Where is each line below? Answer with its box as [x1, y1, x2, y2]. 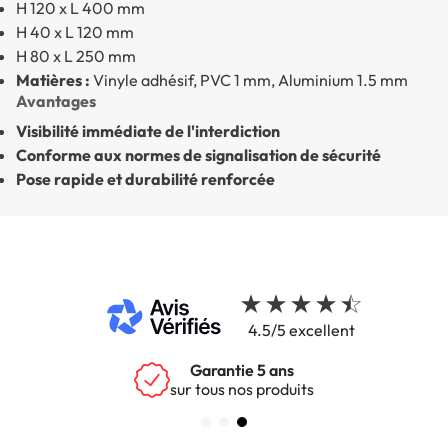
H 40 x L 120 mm [16, 21, 134, 42]
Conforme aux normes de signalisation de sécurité [16, 144, 381, 165]
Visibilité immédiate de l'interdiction [16, 120, 280, 141]
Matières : [16, 69, 90, 90]
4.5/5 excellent [247, 320, 355, 341]
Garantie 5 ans [190, 360, 294, 381]
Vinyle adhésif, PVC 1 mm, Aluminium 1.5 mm [90, 69, 408, 90]
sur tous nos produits [170, 379, 314, 400]
